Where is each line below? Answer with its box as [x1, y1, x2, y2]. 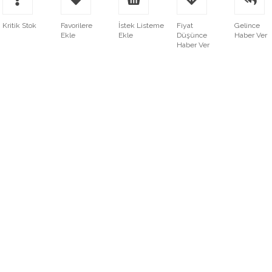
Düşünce [176, 31, 207, 39]
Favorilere [60, 21, 92, 30]
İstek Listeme [118, 21, 165, 30]
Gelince [234, 21, 260, 30]
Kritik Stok [2, 21, 36, 30]
